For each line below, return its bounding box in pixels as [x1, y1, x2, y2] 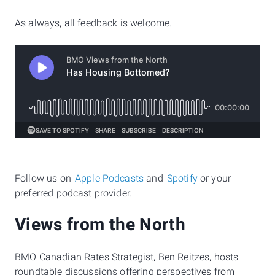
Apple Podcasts [74, 171, 144, 186]
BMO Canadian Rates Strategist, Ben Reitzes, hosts [15, 250, 239, 265]
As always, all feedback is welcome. [15, 16, 172, 31]
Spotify [166, 171, 198, 186]
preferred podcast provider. [15, 186, 133, 201]
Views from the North [15, 212, 186, 238]
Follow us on [15, 171, 74, 186]
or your [197, 171, 231, 186]
